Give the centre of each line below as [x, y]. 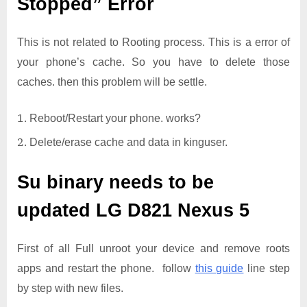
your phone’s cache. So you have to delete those [153, 62]
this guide [219, 269]
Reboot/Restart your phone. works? [115, 119]
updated [57, 211]
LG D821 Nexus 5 [173, 211]
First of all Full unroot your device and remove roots [153, 249]
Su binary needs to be [115, 183]
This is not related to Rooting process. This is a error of [153, 42]
